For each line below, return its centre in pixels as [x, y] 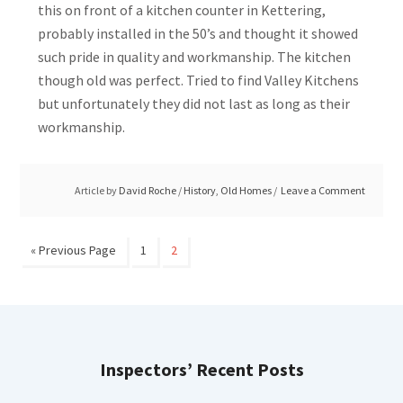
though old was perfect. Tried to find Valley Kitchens [199, 80]
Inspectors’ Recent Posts [201, 369]
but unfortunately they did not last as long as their [194, 103]
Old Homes [246, 190]
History [199, 190]
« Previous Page [74, 250]
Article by [96, 190]
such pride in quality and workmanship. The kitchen [195, 57]
